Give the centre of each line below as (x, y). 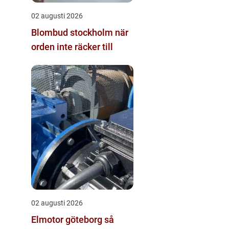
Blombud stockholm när (73, 32)
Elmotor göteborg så (68, 219)
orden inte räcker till (72, 47)
